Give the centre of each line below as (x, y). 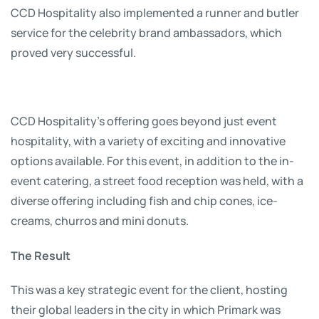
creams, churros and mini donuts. (100, 220)
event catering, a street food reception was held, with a (157, 180)
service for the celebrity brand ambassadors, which (146, 32)
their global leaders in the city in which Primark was (146, 309)
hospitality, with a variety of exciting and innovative (148, 140)
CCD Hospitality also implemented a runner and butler (155, 12)
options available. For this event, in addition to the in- (152, 160)
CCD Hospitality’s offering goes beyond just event (144, 120)
